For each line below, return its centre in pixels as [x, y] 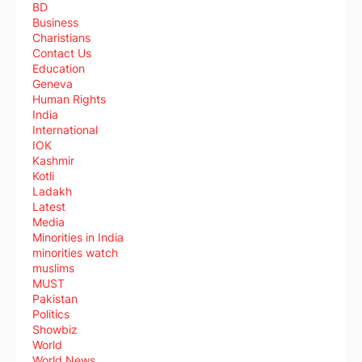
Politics [51, 314]
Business [55, 23]
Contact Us [62, 53]
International [65, 130]
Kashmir [53, 161]
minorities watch [75, 253]
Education [59, 69]
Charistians [61, 38]
